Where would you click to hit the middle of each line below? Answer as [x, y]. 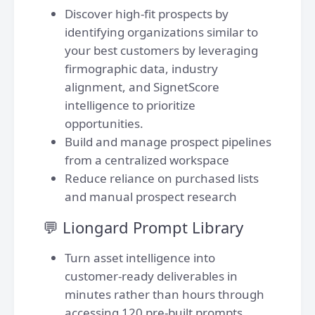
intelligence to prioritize [130, 105]
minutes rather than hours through [165, 294]
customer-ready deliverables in [151, 276]
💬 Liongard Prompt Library [143, 227]
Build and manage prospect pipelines [168, 142]
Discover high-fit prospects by [147, 14]
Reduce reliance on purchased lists [162, 178]
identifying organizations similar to [161, 32]
